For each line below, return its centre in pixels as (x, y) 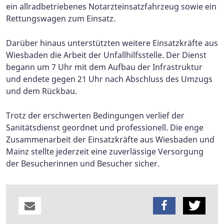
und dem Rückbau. (41, 91)
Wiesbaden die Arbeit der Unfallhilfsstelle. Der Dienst (106, 55)
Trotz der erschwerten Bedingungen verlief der (95, 115)
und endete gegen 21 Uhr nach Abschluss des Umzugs (109, 79)
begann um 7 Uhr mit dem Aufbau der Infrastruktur (104, 67)
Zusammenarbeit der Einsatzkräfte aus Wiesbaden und (110, 139)
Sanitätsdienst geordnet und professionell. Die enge (105, 127)
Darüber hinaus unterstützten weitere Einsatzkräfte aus (112, 43)
